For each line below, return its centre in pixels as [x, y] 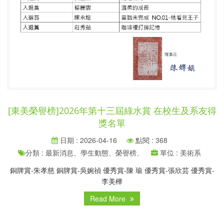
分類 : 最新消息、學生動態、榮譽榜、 [84, 152]
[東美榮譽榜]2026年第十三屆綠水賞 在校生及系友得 [112, 110]
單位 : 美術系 [179, 152]
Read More [109, 198]
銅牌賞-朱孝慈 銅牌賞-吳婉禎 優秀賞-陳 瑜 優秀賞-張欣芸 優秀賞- [112, 170]
